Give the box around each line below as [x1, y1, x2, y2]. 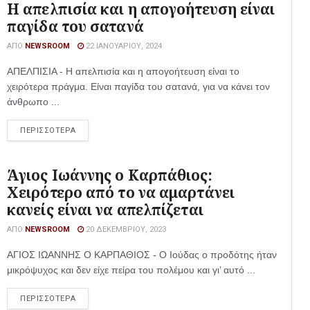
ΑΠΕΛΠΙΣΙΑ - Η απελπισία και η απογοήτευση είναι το [7, 66, 239, 77]
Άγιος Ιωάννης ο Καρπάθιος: [7, 165, 212, 185]
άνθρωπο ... [7, 96, 60, 107]
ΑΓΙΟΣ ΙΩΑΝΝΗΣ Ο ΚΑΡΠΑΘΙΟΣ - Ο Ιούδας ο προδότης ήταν [7, 249, 277, 260]
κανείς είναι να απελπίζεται [7, 200, 203, 219]
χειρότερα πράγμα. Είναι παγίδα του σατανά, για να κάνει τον [7, 81, 270, 92]
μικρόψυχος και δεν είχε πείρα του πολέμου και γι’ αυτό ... [7, 264, 255, 275]
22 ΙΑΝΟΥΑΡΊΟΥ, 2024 [84, 42, 162, 51]
